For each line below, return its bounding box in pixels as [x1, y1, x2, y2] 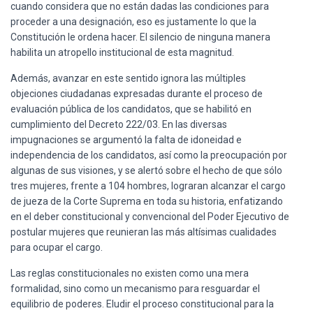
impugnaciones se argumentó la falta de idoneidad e [10, 133, 242, 145]
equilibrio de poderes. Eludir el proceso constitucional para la [10, 298, 274, 310]
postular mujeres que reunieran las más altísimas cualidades [10, 226, 277, 238]
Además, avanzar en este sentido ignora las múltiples [10, 72, 246, 84]
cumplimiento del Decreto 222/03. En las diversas [10, 118, 227, 130]
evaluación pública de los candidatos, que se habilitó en [10, 103, 252, 115]
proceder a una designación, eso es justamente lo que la [10, 15, 256, 27]
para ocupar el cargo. [10, 241, 103, 253]
